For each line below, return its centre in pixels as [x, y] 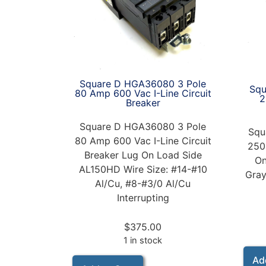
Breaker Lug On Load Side [143, 155]
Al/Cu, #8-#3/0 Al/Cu [143, 183]
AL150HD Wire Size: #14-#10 [143, 169]
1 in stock [143, 240]
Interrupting [143, 197]
